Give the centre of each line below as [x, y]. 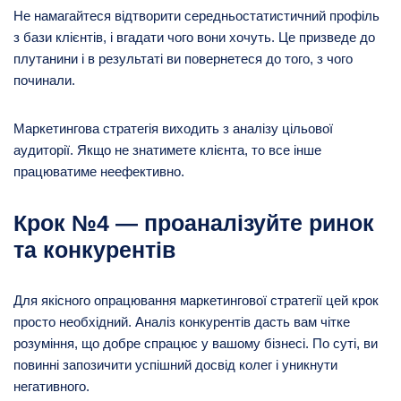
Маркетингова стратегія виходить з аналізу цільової [173, 128]
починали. [44, 80]
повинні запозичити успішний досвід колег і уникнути [175, 364]
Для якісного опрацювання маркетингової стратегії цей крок [196, 300]
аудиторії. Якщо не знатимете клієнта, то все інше [167, 149]
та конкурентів [94, 249]
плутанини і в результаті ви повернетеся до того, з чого [183, 58]
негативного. [51, 386]
